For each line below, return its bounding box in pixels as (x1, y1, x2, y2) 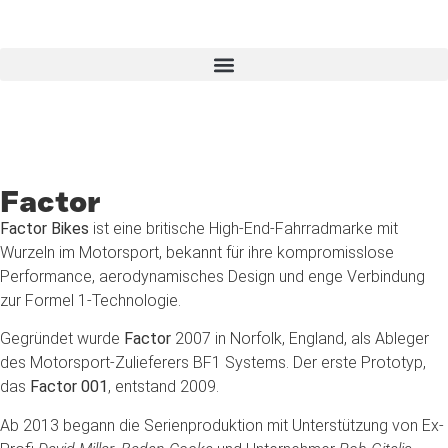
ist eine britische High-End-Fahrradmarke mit (89, 219, 398, 238)
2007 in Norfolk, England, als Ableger (175, 329, 429, 349)
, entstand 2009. (108, 377, 219, 397)
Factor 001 (30, 377, 108, 397)
